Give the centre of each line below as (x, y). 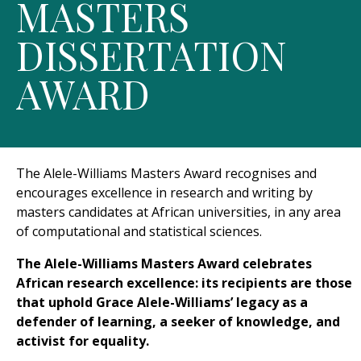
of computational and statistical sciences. (139, 231)
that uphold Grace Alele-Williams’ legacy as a (162, 302)
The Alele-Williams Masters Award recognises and (166, 173)
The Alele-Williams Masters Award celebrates (164, 263)
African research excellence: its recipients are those (184, 282)
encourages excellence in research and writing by (164, 192)
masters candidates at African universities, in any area (178, 212)
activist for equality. (82, 340)
